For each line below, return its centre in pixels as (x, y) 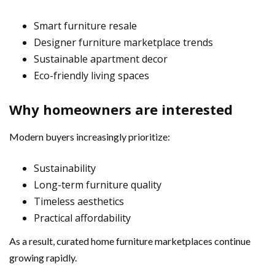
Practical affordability (82, 218)
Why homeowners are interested (121, 109)
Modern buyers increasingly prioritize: (90, 136)
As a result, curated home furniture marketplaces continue (130, 241)
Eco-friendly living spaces (91, 75)
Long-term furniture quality (98, 184)
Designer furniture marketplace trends (123, 42)
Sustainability (65, 168)
